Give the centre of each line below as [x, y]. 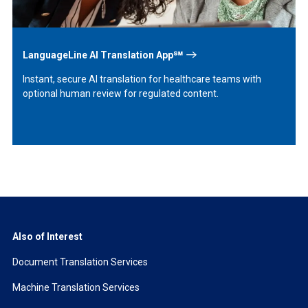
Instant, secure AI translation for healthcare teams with [142, 79]
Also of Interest [47, 237]
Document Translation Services [80, 262]
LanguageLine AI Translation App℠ [102, 55]
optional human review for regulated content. [120, 94]
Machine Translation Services [76, 288]
